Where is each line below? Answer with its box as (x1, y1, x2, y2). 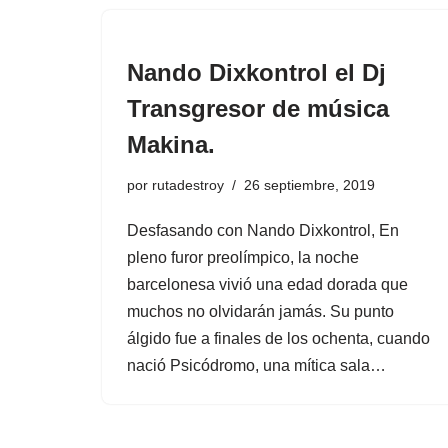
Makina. (127, 131, 215, 158)
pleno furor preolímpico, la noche (127, 249, 359, 266)
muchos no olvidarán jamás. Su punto (127, 303, 394, 320)
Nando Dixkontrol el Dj (127, 59, 386, 86)
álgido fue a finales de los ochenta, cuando (127, 330, 430, 347)
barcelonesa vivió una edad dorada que (127, 276, 408, 293)
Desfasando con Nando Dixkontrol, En (127, 222, 399, 239)
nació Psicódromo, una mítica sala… (127, 357, 390, 374)
